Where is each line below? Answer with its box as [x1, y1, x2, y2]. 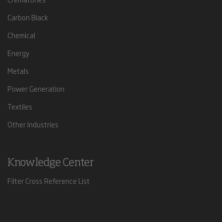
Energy [7, 48, 29, 58]
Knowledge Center [7, 158, 94, 168]
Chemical [7, 30, 35, 40]
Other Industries [7, 119, 58, 129]
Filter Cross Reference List [7, 175, 90, 186]
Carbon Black [7, 12, 48, 22]
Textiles [7, 101, 32, 111]
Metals [7, 65, 29, 76]
